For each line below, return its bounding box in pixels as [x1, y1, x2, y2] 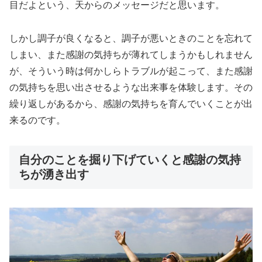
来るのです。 [9, 115, 65, 125]
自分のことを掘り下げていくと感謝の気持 [19, 153, 241, 166]
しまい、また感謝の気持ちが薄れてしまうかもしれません [9, 49, 253, 60]
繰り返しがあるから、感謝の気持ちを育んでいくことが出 [9, 98, 253, 109]
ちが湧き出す [19, 167, 89, 181]
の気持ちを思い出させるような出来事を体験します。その [9, 82, 253, 92]
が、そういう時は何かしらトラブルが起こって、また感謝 [9, 65, 253, 76]
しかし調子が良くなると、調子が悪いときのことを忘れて [9, 33, 253, 43]
